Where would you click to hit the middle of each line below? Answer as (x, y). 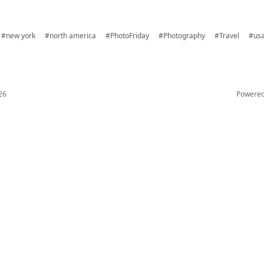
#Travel (227, 36)
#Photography (182, 36)
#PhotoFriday (127, 36)
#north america (70, 36)
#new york (18, 36)
